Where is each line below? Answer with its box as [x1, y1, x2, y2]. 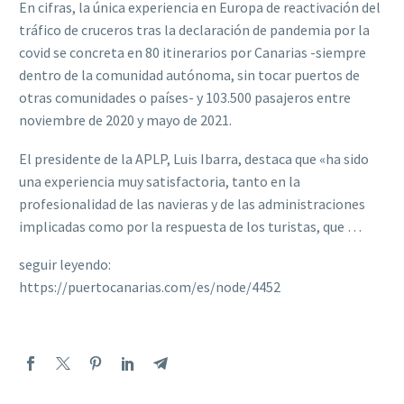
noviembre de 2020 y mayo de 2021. [19, 111, 232, 130]
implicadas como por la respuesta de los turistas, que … [19, 216, 362, 235]
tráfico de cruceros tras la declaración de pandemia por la [19, 21, 370, 40]
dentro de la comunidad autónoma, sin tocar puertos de [19, 66, 360, 85]
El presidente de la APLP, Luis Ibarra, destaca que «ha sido [19, 149, 369, 168]
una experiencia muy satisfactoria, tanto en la [19, 171, 300, 190]
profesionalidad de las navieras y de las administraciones [19, 194, 365, 213]
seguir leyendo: [19, 255, 111, 274]
